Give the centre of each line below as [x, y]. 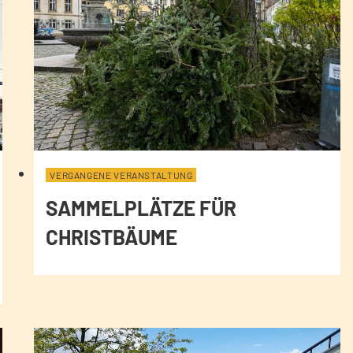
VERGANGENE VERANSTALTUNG [121, 175]
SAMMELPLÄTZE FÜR [141, 207]
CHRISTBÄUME [112, 236]
